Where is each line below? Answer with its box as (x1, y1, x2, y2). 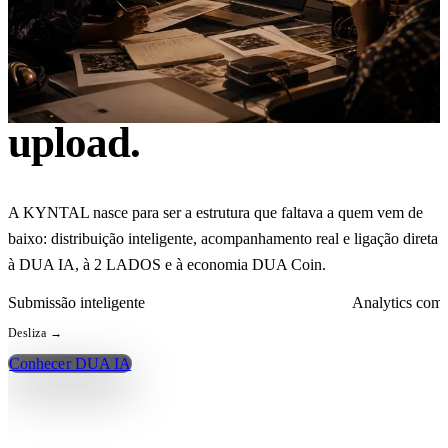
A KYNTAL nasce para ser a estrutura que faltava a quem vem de (8, 204, 423, 222)
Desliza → (8, 326, 63, 341)
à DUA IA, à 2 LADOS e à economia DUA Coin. (8, 256, 326, 274)
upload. (8, 118, 140, 166)
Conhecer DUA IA (9, 355, 132, 373)
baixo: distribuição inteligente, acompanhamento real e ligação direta (8, 230, 438, 248)
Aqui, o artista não (8, 30, 333, 78)
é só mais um (8, 74, 234, 122)
